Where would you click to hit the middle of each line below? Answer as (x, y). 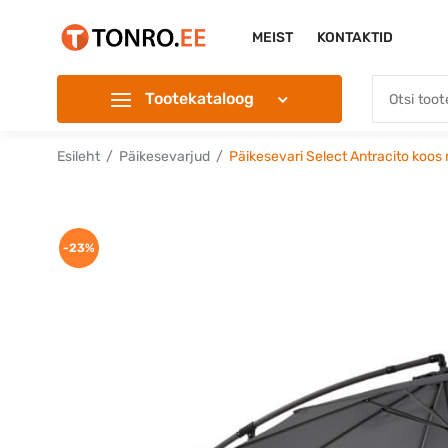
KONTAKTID (355, 37)
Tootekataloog (199, 98)
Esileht (78, 156)
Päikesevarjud (164, 156)
